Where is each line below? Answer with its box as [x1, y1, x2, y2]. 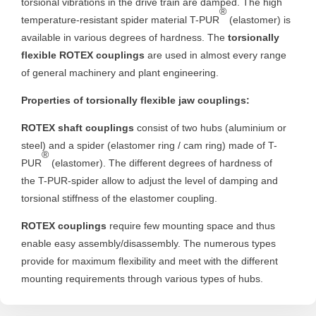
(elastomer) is [226, 13, 291, 25]
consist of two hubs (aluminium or [137, 121, 286, 133]
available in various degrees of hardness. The [21, 31, 228, 43]
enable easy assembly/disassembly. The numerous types [21, 237, 276, 249]
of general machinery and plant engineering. [21, 66, 219, 78]
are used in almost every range [145, 49, 286, 61]
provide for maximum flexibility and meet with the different [21, 255, 278, 267]
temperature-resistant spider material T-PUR [21, 13, 219, 25]
